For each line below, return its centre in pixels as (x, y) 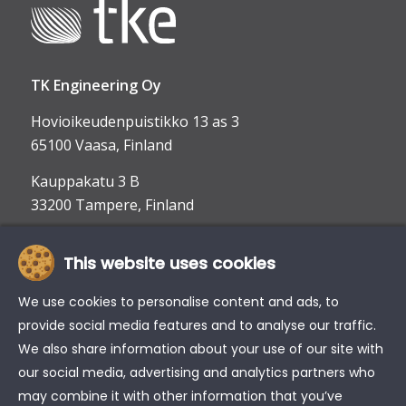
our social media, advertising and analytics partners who (197, 372)
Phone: (56, 294)
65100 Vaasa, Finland (101, 145)
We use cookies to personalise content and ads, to (179, 302)
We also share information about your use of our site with (201, 349)
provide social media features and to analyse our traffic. (197, 325)
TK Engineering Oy (96, 86)
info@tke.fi (67, 271)
